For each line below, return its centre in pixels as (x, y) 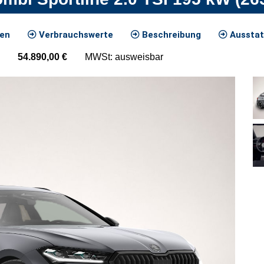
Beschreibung (170, 34)
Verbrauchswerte (75, 34)
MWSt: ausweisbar (124, 57)
